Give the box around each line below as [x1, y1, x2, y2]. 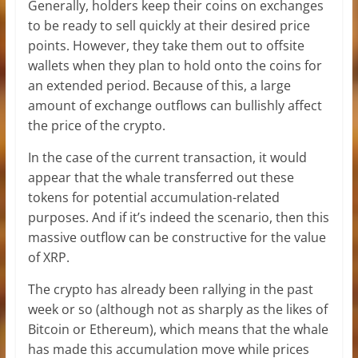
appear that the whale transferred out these [27, 168, 294, 186]
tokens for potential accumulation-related [27, 188, 280, 206]
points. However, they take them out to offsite [27, 36, 304, 54]
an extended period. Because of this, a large [27, 76, 291, 94]
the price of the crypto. [27, 116, 165, 134]
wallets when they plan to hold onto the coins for [27, 56, 322, 74]
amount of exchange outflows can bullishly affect [27, 96, 322, 114]
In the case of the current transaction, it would [27, 148, 307, 166]
